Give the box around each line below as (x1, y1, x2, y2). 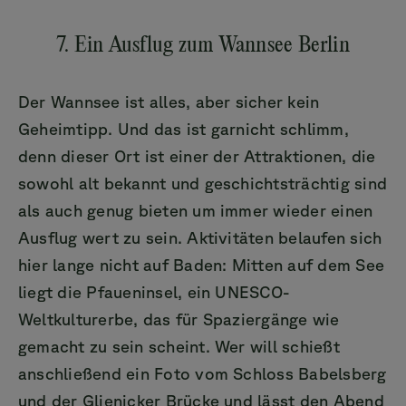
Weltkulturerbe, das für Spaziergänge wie (18, 309, 340, 328)
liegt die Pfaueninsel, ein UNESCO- (18, 282, 290, 301)
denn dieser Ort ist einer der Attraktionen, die (18, 146, 376, 165)
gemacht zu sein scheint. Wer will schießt (18, 336, 340, 355)
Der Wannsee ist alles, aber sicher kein (18, 92, 320, 111)
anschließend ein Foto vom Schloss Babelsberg (18, 363, 387, 382)
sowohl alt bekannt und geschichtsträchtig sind (18, 173, 388, 192)
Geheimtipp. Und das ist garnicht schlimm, (18, 119, 349, 138)
